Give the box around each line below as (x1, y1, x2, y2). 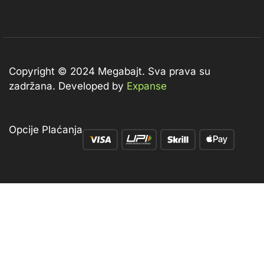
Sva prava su (145, 65, 210, 78)
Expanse (127, 80, 167, 93)
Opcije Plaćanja (9, 123, 82, 136)
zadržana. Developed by (9, 80, 127, 93)
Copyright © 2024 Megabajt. (9, 65, 145, 78)
